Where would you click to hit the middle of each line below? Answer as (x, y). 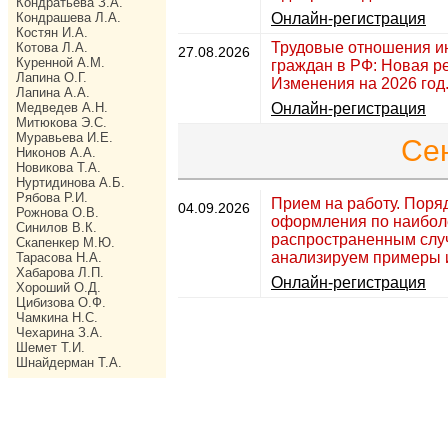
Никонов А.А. (56, 152)
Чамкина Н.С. (57, 317)
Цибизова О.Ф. (61, 302)
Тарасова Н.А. (59, 257)
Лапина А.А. (53, 92)
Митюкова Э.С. (61, 122)
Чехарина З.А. (59, 332)
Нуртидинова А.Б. (70, 182)
